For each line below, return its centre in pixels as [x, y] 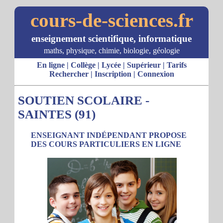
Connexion [156, 74]
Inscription [113, 74]
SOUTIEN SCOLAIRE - [84, 100]
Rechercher [69, 74]
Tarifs [176, 65]
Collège [83, 65]
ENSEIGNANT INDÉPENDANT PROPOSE [109, 135]
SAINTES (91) [57, 114]
